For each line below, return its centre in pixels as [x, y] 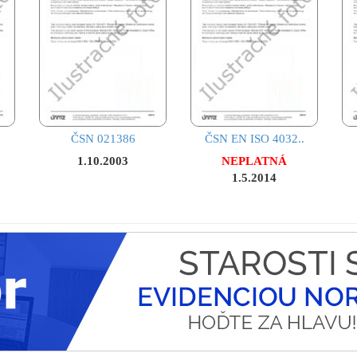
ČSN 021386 [103, 139]
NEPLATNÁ [254, 161]
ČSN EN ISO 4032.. [254, 139]
